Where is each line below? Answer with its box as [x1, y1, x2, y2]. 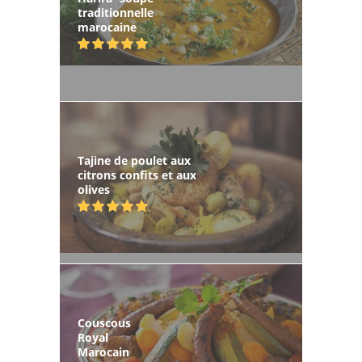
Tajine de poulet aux [78, 152, 191, 168]
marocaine [78, 19, 137, 35]
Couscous [78, 314, 131, 330]
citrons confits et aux [78, 166, 196, 183]
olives [78, 181, 110, 197]
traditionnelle [78, 4, 154, 20]
